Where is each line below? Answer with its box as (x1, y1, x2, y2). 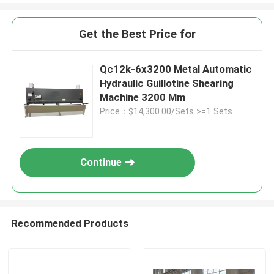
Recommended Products (10, 217, 128, 229)
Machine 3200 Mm (100, 91, 186, 104)
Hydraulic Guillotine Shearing (100, 77, 234, 90)
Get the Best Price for (78, 27, 196, 42)
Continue (80, 156, 122, 169)
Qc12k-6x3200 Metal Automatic (100, 63, 253, 76)
